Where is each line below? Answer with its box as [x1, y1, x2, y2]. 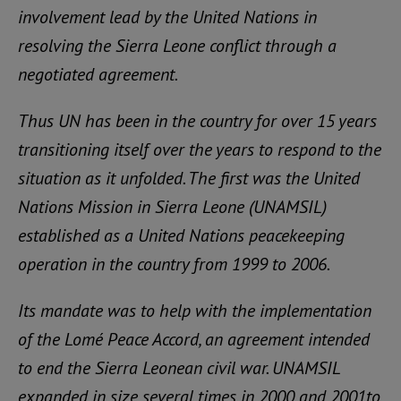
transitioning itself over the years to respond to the [18, 138, 381, 161]
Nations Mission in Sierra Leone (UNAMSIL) [18, 195, 327, 218]
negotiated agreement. [18, 63, 178, 86]
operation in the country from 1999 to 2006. [18, 252, 330, 276]
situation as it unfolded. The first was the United [18, 166, 360, 190]
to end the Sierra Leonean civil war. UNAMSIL [18, 356, 340, 380]
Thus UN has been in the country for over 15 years [18, 109, 377, 132]
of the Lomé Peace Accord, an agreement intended [18, 328, 370, 351]
